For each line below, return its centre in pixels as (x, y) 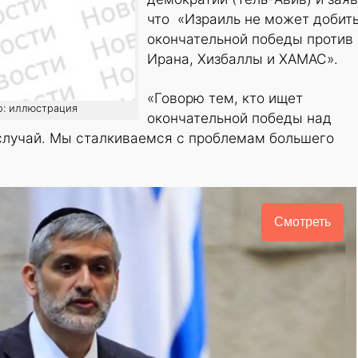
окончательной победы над (239, 118)
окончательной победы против (250, 39)
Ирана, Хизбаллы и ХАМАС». (243, 59)
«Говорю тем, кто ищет (225, 98)
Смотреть (302, 222)
